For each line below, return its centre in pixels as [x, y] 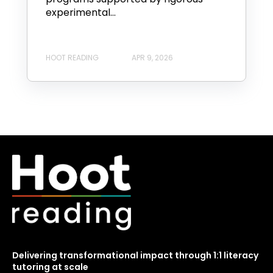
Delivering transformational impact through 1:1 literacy [135, 256]
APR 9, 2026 [152, 57]
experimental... [81, 13]
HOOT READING [72, 57]
